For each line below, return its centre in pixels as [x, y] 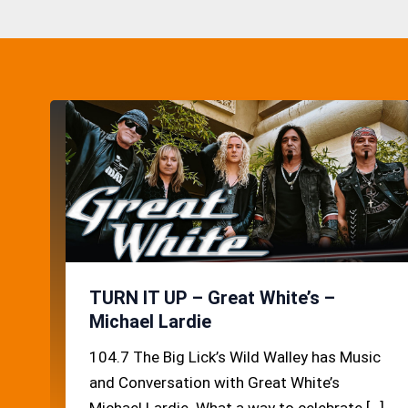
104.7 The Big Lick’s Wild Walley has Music [235, 357]
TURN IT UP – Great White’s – [212, 297]
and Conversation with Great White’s [214, 382]
